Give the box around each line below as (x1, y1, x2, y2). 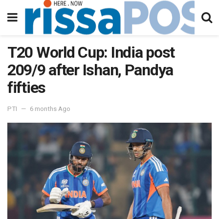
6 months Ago (30, 105, 70, 112)
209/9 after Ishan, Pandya (7, 61, 173, 79)
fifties (7, 78, 46, 97)
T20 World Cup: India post (7, 43, 175, 62)
